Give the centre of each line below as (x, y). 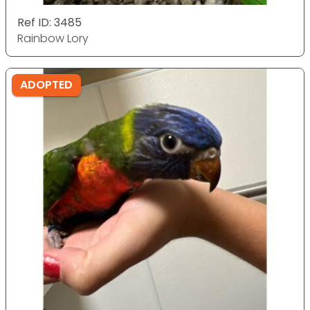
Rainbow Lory (53, 38)
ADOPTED (46, 85)
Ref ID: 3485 (49, 22)
